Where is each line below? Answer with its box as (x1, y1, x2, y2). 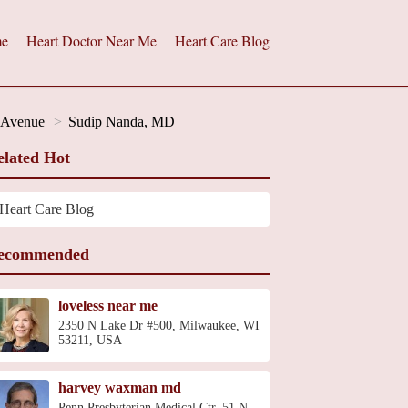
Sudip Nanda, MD (68, 114, 175, 129)
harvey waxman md (58, 380, 181, 395)
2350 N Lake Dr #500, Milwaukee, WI (58, 319, 260, 332)
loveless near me (58, 298, 158, 313)
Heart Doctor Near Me (26, 31, 157, 50)
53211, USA (58, 333, 122, 347)
